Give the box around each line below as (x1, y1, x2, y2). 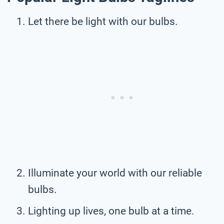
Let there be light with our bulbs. (28, 15, 178, 27)
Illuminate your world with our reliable (28, 166, 202, 179)
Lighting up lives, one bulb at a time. (28, 204, 194, 217)
